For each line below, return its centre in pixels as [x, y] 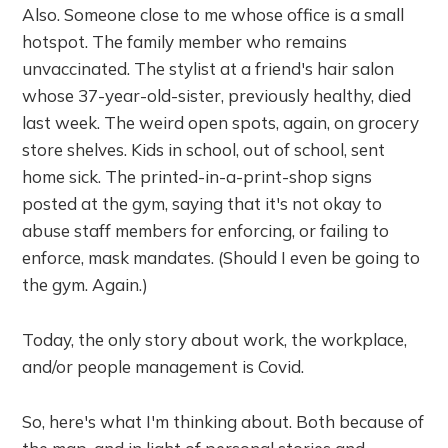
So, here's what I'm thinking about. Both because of [223, 421]
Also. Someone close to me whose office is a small [213, 14]
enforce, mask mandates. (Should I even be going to [221, 257]
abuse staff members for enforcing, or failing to [206, 230]
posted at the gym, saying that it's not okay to [202, 203]
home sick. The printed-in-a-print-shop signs [197, 176]
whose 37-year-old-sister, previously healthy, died [217, 95]
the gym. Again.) [85, 284]
